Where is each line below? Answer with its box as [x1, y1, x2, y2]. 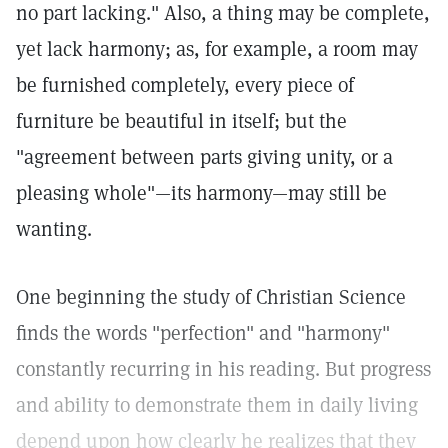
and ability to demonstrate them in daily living [16, 392, 418, 418]
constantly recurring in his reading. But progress [16, 356, 431, 382]
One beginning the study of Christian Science [16, 284, 406, 310]
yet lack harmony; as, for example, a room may [16, 36, 418, 62]
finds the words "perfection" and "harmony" [16, 320, 390, 346]
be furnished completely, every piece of [16, 72, 354, 98]
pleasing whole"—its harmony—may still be [16, 180, 387, 206]
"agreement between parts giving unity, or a [16, 144, 393, 170]
